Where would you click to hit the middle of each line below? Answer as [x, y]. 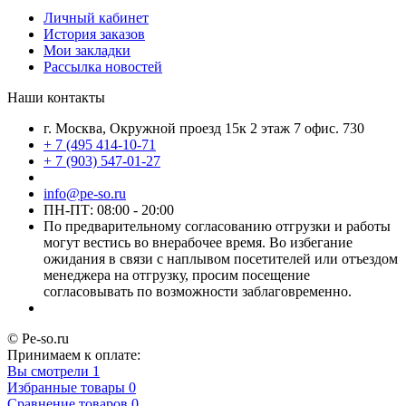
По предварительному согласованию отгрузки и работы [217, 226]
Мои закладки [87, 50]
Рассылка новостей [103, 66]
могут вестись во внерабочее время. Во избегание [198, 242]
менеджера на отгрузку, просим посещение [177, 275]
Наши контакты [56, 97]
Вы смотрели [48, 371]
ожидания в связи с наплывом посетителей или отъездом [221, 258]
